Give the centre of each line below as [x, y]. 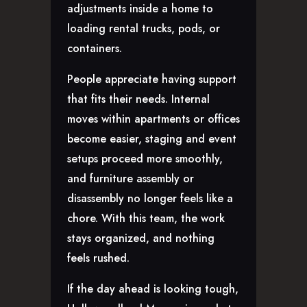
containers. [95, 49]
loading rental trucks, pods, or [144, 29]
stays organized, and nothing [141, 238]
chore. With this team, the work [146, 219]
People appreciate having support [152, 79]
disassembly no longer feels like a [150, 199]
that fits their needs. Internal [138, 99]
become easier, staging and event [152, 139]
